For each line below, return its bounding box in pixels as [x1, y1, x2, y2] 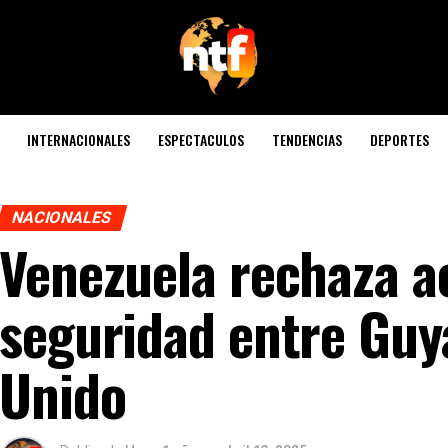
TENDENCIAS [272, 129, 342, 150]
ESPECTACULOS [158, 129, 244, 150]
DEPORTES [370, 129, 429, 150]
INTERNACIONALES [27, 129, 130, 150]
